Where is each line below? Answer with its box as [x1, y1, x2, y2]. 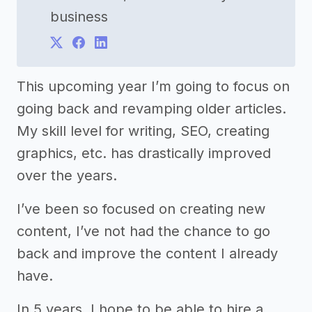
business [50, 8, 108, 25]
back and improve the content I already [17, 244, 278, 262]
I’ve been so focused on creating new [17, 200, 265, 217]
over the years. [17, 166, 117, 184]
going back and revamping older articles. [17, 100, 286, 117]
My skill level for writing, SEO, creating [17, 122, 270, 139]
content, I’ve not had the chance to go [17, 222, 270, 240]
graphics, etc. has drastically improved [17, 144, 271, 162]
